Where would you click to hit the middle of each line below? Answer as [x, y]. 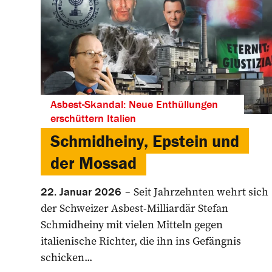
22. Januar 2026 [81, 191]
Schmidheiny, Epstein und [145, 141]
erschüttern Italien [93, 118]
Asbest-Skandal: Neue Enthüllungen [134, 104]
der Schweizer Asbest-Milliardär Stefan [134, 208]
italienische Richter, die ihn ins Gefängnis [141, 240]
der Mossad [93, 162]
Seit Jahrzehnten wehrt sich [200, 191]
